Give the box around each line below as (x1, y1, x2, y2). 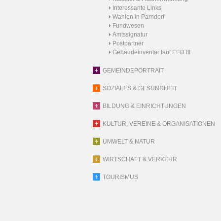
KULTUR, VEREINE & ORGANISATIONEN (103, 120, 215, 127)
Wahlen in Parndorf (112, 13, 164, 20)
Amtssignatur (112, 31, 147, 38)
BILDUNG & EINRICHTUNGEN (103, 103, 186, 110)
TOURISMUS (103, 174, 138, 181)
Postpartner (112, 40, 144, 47)
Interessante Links (112, 4, 161, 11)
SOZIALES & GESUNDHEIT (103, 85, 177, 92)
